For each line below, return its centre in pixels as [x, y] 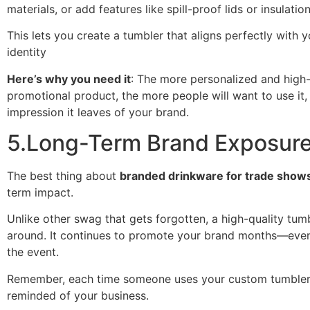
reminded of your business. [78, 295]
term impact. [40, 193]
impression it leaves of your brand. [98, 112]
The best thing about [63, 176]
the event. [33, 252]
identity [27, 52]
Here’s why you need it [69, 79]
